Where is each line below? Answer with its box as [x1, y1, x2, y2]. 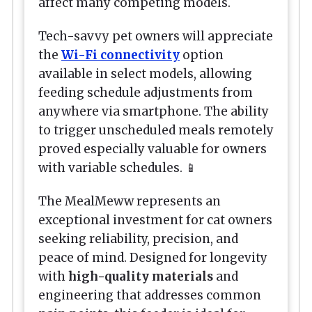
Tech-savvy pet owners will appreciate [38, 29, 273, 45]
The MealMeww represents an [38, 194, 221, 210]
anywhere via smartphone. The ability [38, 104, 269, 120]
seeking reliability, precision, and [38, 231, 238, 247]
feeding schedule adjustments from [38, 85, 253, 101]
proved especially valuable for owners [38, 141, 267, 157]
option [180, 47, 224, 63]
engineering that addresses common [38, 288, 261, 304]
